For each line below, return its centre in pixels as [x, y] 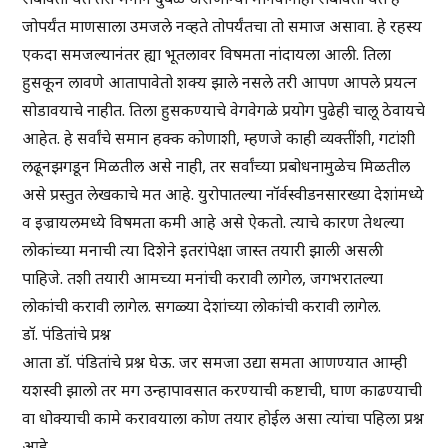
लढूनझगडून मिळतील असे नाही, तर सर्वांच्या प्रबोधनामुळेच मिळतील [216, 166]
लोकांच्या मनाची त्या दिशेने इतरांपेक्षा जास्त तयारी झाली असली [203, 250]
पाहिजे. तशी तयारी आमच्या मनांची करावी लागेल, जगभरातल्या [203, 278]
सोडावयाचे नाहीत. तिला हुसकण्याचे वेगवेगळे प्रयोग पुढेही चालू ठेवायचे [224, 110]
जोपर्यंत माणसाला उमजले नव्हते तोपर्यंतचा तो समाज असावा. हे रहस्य [222, 26]
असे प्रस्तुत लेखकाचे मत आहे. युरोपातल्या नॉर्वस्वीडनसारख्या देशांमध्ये [223, 194]
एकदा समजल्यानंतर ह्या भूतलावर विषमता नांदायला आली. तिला [207, 54]
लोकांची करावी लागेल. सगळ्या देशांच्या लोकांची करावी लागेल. [202, 306]
